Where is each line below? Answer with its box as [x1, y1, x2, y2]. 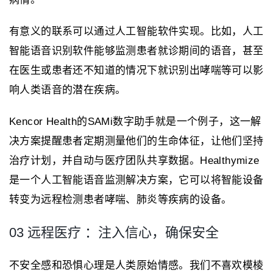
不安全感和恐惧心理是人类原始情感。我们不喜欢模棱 [9, 259, 264, 271]
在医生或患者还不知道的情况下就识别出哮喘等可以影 [9, 64, 264, 76]
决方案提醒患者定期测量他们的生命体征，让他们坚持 [9, 135, 264, 147]
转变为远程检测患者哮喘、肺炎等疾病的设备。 [9, 193, 232, 205]
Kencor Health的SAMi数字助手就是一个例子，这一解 [9, 115, 261, 127]
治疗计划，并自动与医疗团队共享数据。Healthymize [9, 154, 260, 166]
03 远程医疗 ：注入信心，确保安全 [9, 224, 219, 240]
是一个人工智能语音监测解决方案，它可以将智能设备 [9, 174, 264, 186]
